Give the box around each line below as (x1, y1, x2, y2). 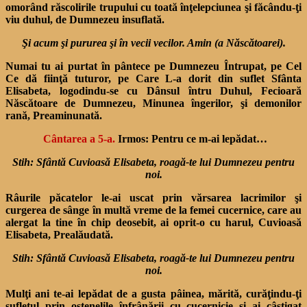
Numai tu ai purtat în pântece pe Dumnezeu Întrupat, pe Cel (5, 60, 302, 72)
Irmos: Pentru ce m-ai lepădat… (114, 132, 267, 145)
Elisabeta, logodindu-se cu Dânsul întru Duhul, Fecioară (5, 84, 302, 97)
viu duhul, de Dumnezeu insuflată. (5, 13, 164, 25)
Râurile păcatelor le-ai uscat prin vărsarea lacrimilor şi (5, 191, 302, 204)
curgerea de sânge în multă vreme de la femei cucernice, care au (5, 204, 302, 216)
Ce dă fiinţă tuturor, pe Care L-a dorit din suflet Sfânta (5, 72, 302, 84)
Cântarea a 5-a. (42, 132, 115, 145)
